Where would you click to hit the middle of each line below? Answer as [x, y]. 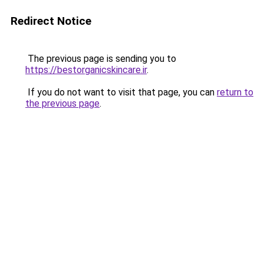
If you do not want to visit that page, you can [121, 92]
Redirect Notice [51, 21]
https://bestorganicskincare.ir [86, 70]
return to [235, 92]
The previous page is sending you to [101, 59]
